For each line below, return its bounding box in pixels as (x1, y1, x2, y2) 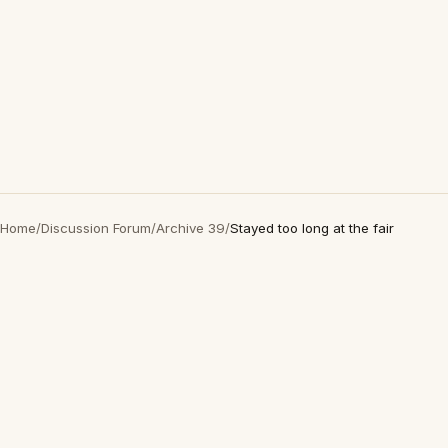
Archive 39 (156, 220, 225, 236)
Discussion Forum (41, 220, 151, 236)
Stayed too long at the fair (230, 220, 394, 236)
